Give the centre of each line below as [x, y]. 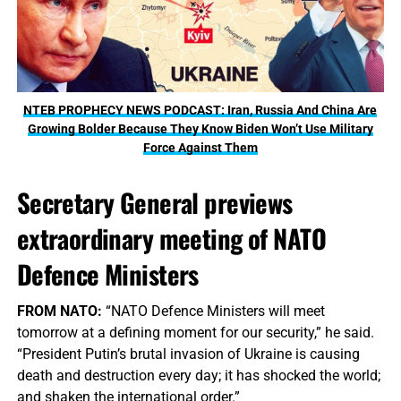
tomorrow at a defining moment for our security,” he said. [195, 333]
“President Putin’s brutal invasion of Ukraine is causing [188, 354]
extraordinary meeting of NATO [171, 239]
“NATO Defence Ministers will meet [215, 311]
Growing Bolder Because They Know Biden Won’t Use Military [200, 129]
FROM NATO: [61, 311]
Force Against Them [200, 148]
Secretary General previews [154, 203]
